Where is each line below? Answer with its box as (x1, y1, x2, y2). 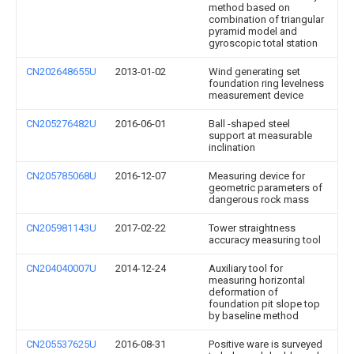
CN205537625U (26, 338, 96, 350)
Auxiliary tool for (209, 262, 283, 274)
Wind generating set (209, 66, 300, 77)
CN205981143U (26, 222, 96, 234)
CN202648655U (26, 66, 96, 77)
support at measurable (209, 130, 312, 141)
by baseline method (209, 310, 299, 322)
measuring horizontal (209, 274, 305, 286)
